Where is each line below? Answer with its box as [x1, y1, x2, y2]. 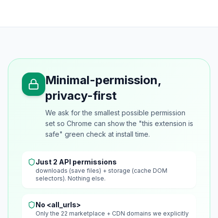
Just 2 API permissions [36, 158, 117, 166]
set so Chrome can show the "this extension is [45, 119, 193, 128]
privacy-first [45, 89, 117, 103]
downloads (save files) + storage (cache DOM [36, 167, 167, 175]
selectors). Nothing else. [36, 175, 106, 182]
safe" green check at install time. [45, 130, 150, 139]
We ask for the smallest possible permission [45, 109, 185, 117]
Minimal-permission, [45, 73, 161, 88]
